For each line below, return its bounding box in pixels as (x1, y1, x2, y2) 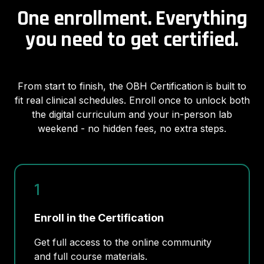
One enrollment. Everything (16, 5, 247, 32)
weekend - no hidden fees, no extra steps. (38, 122, 226, 134)
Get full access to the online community (34, 236, 212, 248)
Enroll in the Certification (34, 211, 164, 224)
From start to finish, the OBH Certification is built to (18, 80, 246, 92)
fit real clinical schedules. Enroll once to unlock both (14, 94, 250, 106)
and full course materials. (34, 250, 147, 262)
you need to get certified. (25, 26, 239, 53)
